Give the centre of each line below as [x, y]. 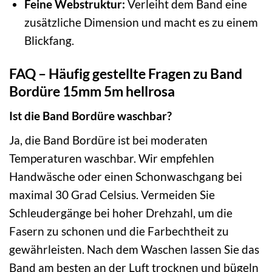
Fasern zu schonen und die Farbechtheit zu [119, 231]
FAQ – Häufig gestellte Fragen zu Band [126, 73]
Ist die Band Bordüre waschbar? [90, 116]
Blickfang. [49, 40]
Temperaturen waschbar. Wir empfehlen [112, 158]
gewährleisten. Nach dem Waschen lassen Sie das [134, 249]
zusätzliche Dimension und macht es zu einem [141, 22]
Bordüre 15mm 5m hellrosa [92, 91]
